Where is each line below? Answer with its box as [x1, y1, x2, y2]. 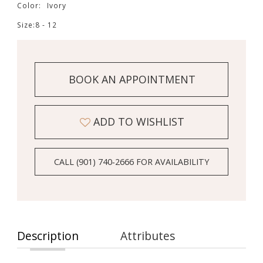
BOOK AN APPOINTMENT [68, 72, 195, 86]
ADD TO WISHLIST [93, 114, 185, 129]
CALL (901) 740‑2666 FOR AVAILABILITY [54, 156, 210, 168]
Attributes [120, 228, 176, 244]
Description [16, 228, 79, 244]
